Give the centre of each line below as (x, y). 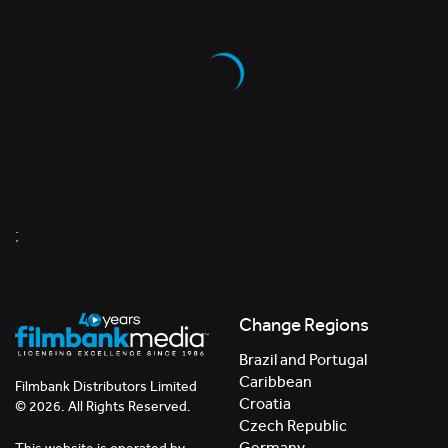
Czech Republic (293, 425)
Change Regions (304, 324)
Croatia (265, 403)
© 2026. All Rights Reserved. (103, 407)
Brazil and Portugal (303, 359)
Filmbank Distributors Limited (106, 387)
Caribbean (275, 381)
